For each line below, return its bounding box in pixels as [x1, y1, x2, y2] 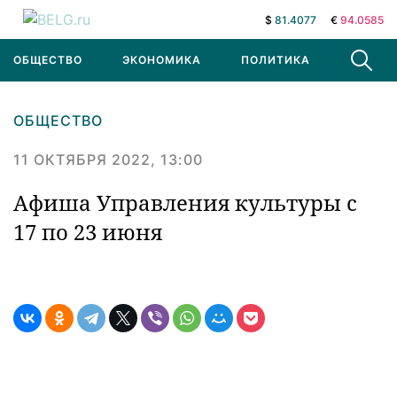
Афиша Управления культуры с [13, 188, 357, 217]
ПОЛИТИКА [241, 53, 310, 66]
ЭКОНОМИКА [122, 53, 201, 66]
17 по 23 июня [13, 217, 162, 246]
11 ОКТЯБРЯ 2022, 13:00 [13, 151, 203, 168]
